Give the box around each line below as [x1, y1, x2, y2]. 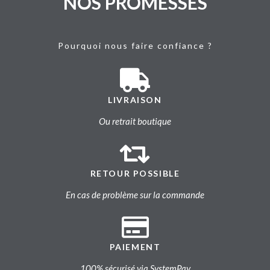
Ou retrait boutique [99, 116, 171, 127]
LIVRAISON [108, 95, 162, 105]
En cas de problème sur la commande [66, 189, 204, 201]
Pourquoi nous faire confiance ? [57, 40, 213, 51]
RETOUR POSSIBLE [90, 168, 180, 179]
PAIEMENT [109, 242, 161, 253]
